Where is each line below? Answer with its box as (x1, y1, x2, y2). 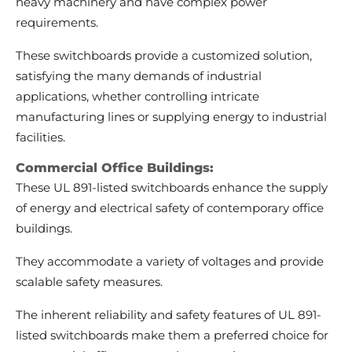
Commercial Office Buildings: (16, 160, 214, 176)
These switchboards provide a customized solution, (16, 48, 312, 64)
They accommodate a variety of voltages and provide (16, 254, 324, 269)
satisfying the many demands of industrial (16, 68, 262, 84)
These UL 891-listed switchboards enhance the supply (16, 180, 328, 196)
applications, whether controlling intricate (16, 89, 259, 104)
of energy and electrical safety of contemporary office (16, 200, 324, 216)
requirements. (16, 15, 101, 31)
